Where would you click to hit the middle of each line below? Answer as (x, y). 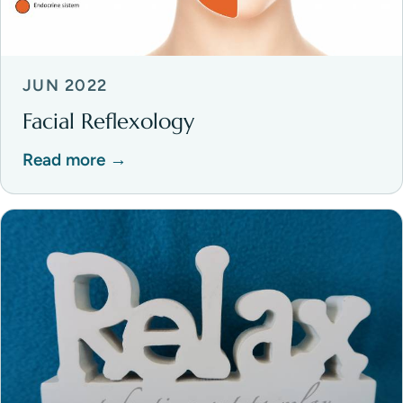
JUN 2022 (65, 85)
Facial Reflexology (108, 121)
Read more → (75, 160)
